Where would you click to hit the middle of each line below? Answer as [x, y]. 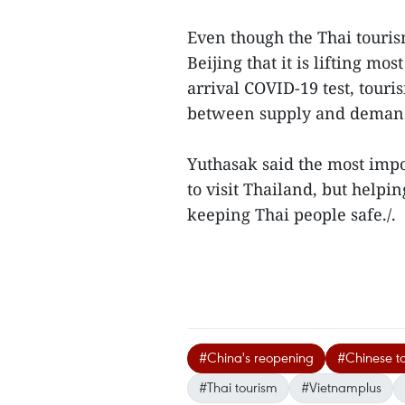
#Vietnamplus [341, 387]
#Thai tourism [238, 387]
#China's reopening [256, 357]
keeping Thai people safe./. [294, 214]
